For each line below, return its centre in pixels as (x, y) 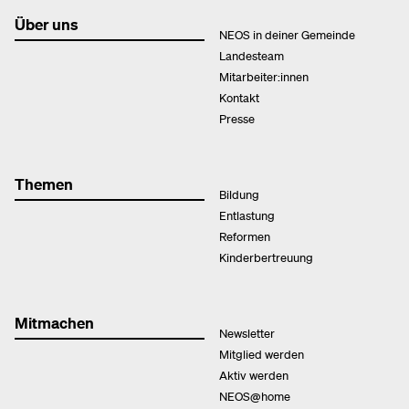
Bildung (239, 194)
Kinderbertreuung (266, 257)
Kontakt (239, 97)
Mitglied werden (262, 353)
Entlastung (247, 215)
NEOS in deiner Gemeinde (287, 34)
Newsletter (247, 332)
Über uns (47, 23)
